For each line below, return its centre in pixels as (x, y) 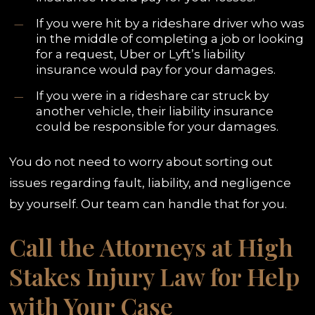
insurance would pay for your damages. (156, 69)
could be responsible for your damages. (157, 126)
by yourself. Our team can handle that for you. (148, 204)
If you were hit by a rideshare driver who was (171, 23)
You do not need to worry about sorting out (141, 161)
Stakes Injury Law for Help (155, 277)
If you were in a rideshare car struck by (153, 95)
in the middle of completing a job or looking (170, 38)
